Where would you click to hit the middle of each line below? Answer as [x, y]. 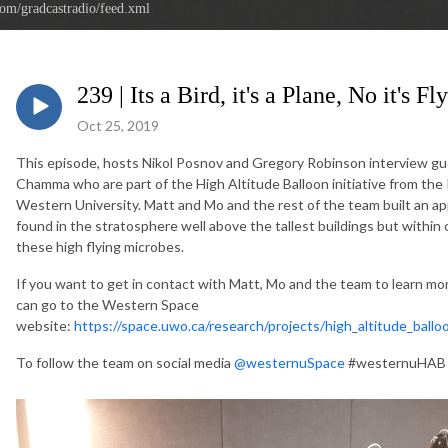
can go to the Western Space [107, 305]
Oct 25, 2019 [118, 126]
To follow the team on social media [125, 363]
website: [45, 326]
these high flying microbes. [100, 247]
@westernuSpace [291, 363]
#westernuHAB [397, 363]
